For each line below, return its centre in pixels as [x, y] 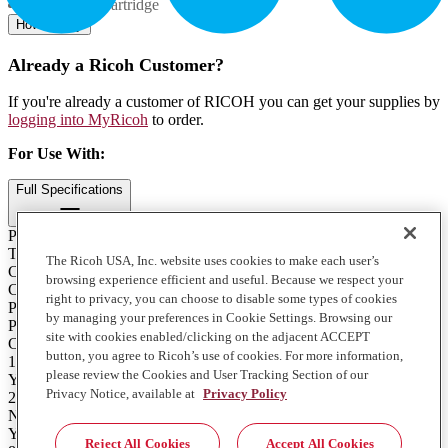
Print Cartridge [54, 326]
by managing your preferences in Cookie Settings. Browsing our [219, 317]
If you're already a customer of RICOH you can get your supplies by [224, 102]
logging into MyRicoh [78, 120]
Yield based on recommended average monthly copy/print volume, [217, 434]
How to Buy [49, 25]
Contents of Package [73, 344]
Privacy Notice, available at [122, 393]
